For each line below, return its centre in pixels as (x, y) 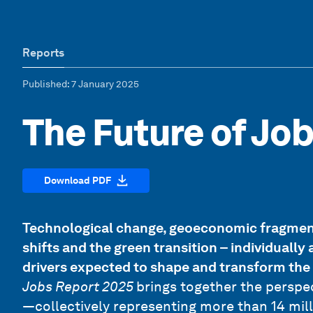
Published (45, 84)
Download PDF (78, 180)
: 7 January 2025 (103, 84)
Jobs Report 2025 (79, 286)
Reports (43, 53)
